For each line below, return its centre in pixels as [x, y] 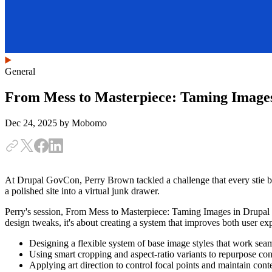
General [20, 71]
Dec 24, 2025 [32, 123]
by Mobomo [83, 123]
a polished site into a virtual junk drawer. [82, 191]
